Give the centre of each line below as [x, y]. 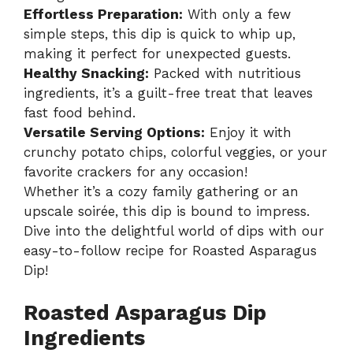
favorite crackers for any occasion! [136, 171]
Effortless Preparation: [103, 14]
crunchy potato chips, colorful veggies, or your [175, 152]
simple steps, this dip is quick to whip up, [160, 33]
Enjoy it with [248, 132]
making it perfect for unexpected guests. [157, 53]
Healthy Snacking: [86, 73]
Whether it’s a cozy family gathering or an [161, 191]
